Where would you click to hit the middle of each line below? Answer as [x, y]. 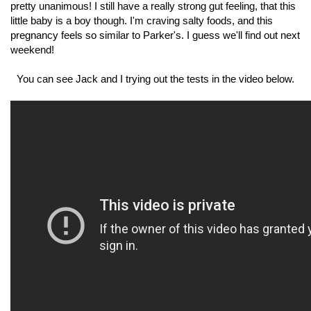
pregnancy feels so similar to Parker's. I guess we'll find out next [155, 35]
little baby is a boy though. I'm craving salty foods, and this [142, 21]
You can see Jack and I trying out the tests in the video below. [155, 79]
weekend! [32, 50]
